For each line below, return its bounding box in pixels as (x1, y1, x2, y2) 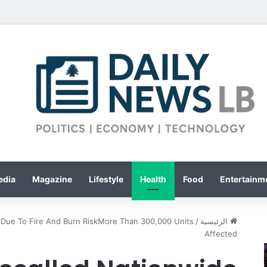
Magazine (32, 173, 72, 184)
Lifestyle (88, 173, 123, 184)
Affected (204, 228, 238, 238)
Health (139, 173, 166, 184)
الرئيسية (200, 216, 231, 226)
